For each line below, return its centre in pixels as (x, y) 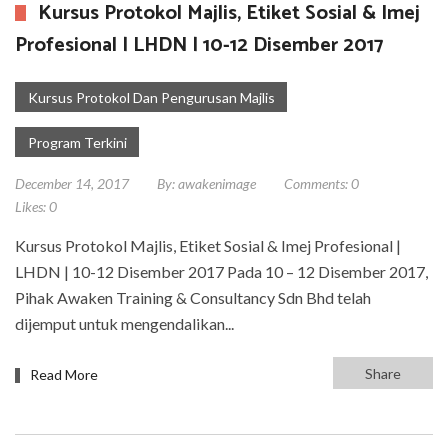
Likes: (30, 206)
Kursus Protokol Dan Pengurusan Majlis (151, 97)
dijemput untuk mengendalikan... (124, 323)
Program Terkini (77, 142)
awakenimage (217, 183)
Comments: (316, 183)
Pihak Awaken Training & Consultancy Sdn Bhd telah (193, 297)
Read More (64, 374)
